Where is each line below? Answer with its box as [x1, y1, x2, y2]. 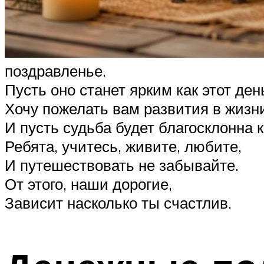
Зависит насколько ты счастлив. [5, 193, 232, 213]
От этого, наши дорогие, [5, 174, 172, 194]
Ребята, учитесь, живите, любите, [5, 137, 242, 156]
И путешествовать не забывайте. [5, 156, 239, 175]
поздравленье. [5, 61, 106, 81]
